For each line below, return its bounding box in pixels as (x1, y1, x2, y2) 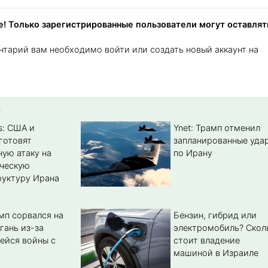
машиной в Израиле (173, 248, 258, 258)
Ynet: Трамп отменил (173, 123, 260, 133)
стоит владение (173, 235, 240, 246)
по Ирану (173, 148, 212, 159)
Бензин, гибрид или (173, 210, 257, 221)
